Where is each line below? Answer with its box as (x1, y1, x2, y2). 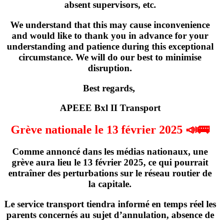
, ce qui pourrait (143, 157, 208, 168)
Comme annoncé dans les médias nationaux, (12, 146, 193, 157)
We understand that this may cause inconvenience (10, 19, 210, 30)
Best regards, (82, 82, 137, 93)
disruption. (88, 62, 132, 73)
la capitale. (88, 179, 132, 190)
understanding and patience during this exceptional (6, 41, 214, 52)
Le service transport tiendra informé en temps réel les (4, 198, 216, 209)
